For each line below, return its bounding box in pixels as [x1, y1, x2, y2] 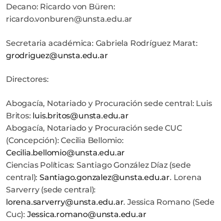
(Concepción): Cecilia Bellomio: [6, 136, 124, 146]
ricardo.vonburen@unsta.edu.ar [6, 14, 133, 24]
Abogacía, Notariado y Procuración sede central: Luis [6, 99, 212, 109]
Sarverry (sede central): [6, 185, 96, 195]
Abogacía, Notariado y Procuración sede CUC [6, 123, 182, 133]
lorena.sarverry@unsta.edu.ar [6, 197, 124, 207]
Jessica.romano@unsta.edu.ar [27, 210, 147, 220]
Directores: [6, 74, 49, 84]
